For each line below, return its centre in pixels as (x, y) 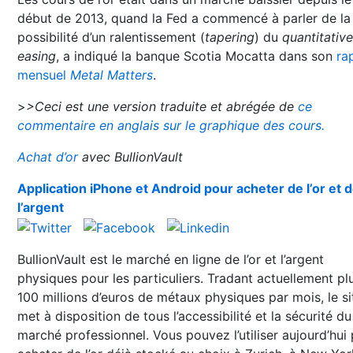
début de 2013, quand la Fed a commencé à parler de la (184, 18)
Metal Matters (111, 75)
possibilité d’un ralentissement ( (111, 37)
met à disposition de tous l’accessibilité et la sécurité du (184, 316)
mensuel (44, 75)
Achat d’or (48, 157)
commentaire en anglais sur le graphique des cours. (171, 125)
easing (37, 56)
